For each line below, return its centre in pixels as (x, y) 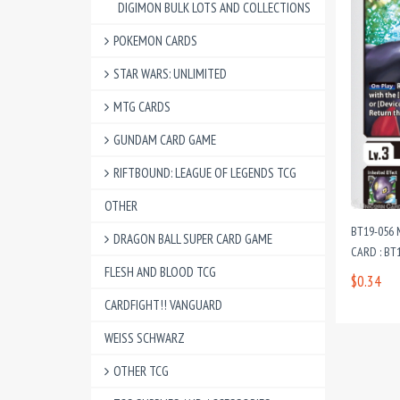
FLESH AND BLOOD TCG (160, 272)
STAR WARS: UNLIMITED (170, 74)
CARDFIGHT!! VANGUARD (163, 305)
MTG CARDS (142, 107)
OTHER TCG (141, 371)
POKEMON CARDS (155, 41)
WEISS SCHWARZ (145, 338)
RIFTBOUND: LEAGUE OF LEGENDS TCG (205, 173)
